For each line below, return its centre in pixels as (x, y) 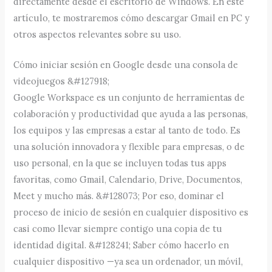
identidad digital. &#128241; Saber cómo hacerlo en (121, 245)
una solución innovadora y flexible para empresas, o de (129, 146)
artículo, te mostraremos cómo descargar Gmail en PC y (132, 18)
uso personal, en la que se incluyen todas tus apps (120, 163)
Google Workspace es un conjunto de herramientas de (129, 97)
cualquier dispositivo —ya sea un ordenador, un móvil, (128, 261)
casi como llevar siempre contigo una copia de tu (118, 228)
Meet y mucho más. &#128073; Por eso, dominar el (119, 195)
